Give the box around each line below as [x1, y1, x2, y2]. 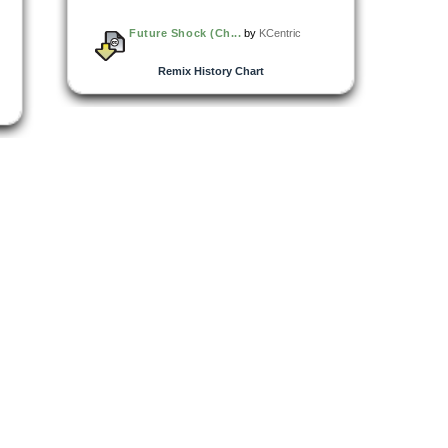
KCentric [259, 26, 302, 39]
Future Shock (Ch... [129, 26, 242, 39]
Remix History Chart [157, 64, 264, 77]
